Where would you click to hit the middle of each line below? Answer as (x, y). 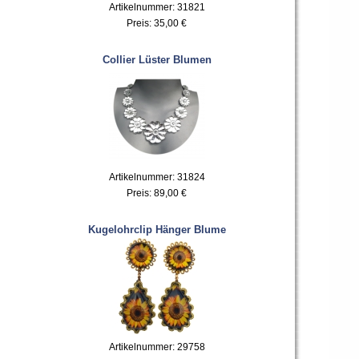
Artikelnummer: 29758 (157, 347)
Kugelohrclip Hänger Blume (157, 229)
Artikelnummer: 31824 (157, 177)
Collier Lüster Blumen (157, 59)
